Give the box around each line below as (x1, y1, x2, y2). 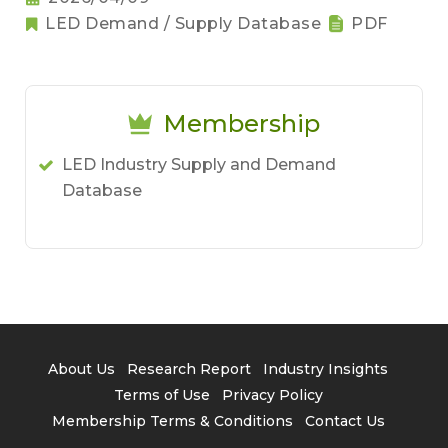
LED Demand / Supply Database (45, 14, 321, 33)
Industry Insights (263, 360, 388, 378)
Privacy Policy (221, 386, 323, 404)
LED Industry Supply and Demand (62, 155, 336, 174)
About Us (48, 360, 115, 378)
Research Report (127, 360, 251, 378)
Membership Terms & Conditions (51, 412, 293, 430)
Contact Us (304, 412, 385, 430)
